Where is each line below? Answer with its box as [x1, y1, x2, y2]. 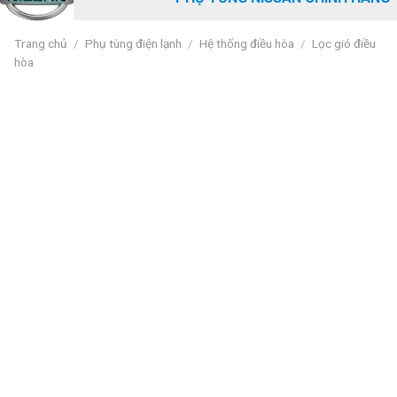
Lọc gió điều [312, 35, 377, 51]
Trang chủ [14, 35, 67, 51]
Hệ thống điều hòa [199, 35, 295, 51]
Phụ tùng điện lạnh [85, 35, 183, 51]
